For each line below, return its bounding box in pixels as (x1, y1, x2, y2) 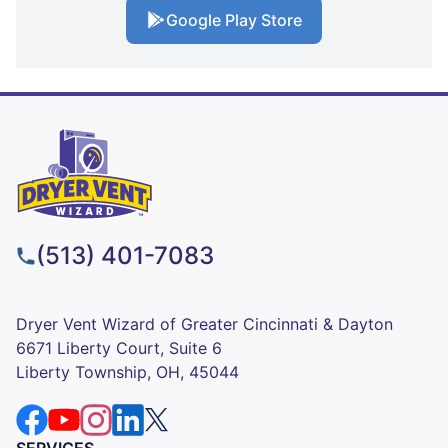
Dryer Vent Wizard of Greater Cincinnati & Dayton (16, 313, 393, 334)
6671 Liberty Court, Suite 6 (16, 337, 222, 358)
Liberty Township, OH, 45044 (16, 361, 239, 382)
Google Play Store (166, 10, 302, 31)
